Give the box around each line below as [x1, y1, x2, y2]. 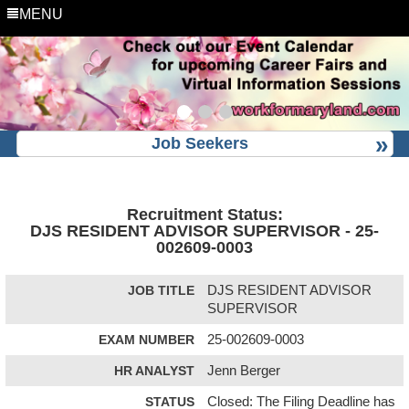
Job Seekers [152, 133, 248, 152]
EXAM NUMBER [99, 331, 194, 347]
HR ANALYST [114, 362, 194, 378]
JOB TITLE [128, 282, 194, 298]
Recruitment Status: [126, 204, 283, 224]
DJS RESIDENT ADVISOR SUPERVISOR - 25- [30, 221, 379, 240]
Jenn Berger [207, 362, 281, 378]
